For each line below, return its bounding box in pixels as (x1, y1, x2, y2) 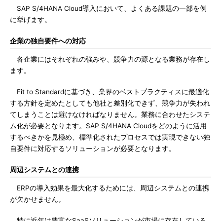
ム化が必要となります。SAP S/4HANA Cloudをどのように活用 (10, 122, 207, 130)
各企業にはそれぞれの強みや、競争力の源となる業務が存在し (10, 55, 210, 63)
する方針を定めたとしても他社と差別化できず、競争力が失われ (10, 99, 210, 107)
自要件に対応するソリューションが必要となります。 (10, 145, 176, 152)
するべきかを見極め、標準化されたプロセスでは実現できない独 (10, 133, 210, 141)
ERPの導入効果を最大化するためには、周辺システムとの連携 (10, 184, 209, 192)
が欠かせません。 (10, 195, 65, 203)
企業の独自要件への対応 (10, 37, 86, 45)
